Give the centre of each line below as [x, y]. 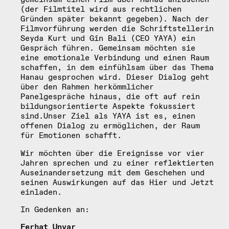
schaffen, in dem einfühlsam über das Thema [117, 68]
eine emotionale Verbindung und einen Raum [115, 58]
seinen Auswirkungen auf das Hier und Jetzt [117, 182]
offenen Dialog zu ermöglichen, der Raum [110, 126]
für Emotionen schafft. [71, 136]
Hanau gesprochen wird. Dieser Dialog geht [115, 78]
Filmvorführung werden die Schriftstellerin [117, 29]
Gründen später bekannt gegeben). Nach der [115, 19]
